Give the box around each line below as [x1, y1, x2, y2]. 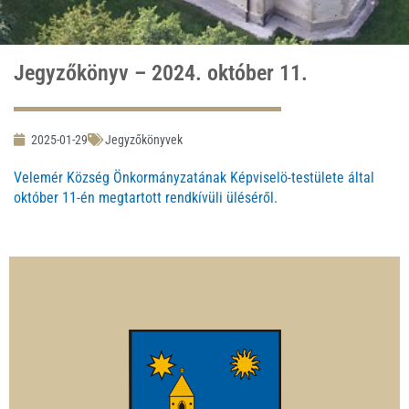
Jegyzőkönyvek [105, 132, 183, 148]
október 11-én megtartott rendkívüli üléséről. [14, 189, 278, 207]
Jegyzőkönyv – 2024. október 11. [14, 60, 308, 87]
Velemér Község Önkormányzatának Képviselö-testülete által [14, 169, 374, 187]
